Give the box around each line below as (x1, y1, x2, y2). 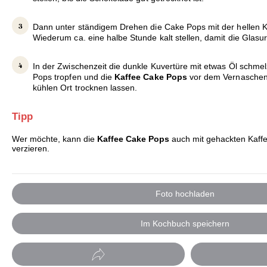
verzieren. (12, 144, 49, 154)
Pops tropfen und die (33, 72, 115, 82)
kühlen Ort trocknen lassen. (33, 83, 138, 93)
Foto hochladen (155, 188, 215, 198)
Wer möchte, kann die (12, 134, 97, 144)
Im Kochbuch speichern (140, 219, 229, 229)
